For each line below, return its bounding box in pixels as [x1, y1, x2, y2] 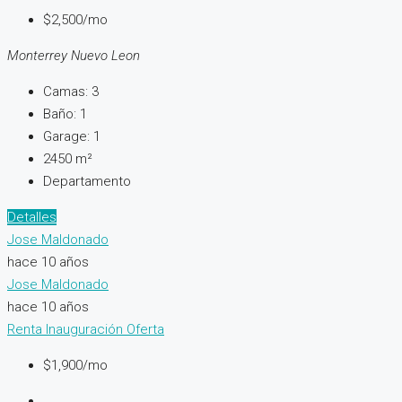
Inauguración [46, 321, 127, 338]
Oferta [127, 321, 164, 338]
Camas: [43, 83, 88, 100]
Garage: [43, 128, 90, 145]
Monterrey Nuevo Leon [7, 48, 140, 65]
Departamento [43, 173, 131, 190]
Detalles [7, 209, 57, 226]
